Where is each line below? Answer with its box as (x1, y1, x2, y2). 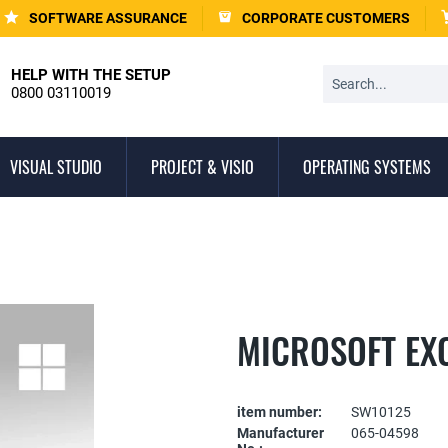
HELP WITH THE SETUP (10, 66, 171, 84)
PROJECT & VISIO (151, 155, 254, 179)
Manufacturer (237, 425, 325, 442)
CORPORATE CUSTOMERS (242, 10, 410, 26)
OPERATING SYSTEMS (303, 155, 431, 179)
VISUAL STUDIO (10, 155, 102, 179)
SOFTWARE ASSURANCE (29, 10, 187, 26)
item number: (237, 404, 323, 421)
